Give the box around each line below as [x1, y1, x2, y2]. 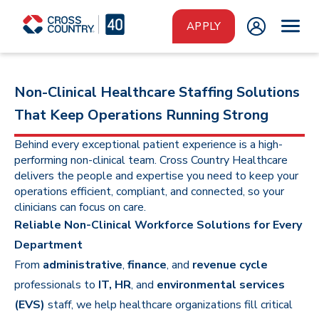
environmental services [157, 277, 285, 293]
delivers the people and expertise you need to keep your [14, 168, 298, 184]
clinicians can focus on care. [14, 199, 146, 215]
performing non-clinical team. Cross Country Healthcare [14, 152, 288, 168]
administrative [43, 257, 122, 273]
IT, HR [98, 277, 131, 293]
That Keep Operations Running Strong [14, 105, 268, 125]
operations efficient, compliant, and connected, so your [14, 184, 284, 199]
